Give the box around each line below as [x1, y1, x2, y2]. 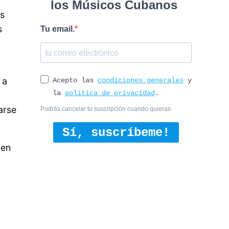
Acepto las [52, 76, 98, 85]
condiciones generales [97, 76, 184, 85]
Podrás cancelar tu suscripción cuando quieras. [40, 105, 172, 113]
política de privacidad [64, 89, 155, 98]
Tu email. [40, 25, 75, 34]
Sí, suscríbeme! [62, 125, 170, 140]
